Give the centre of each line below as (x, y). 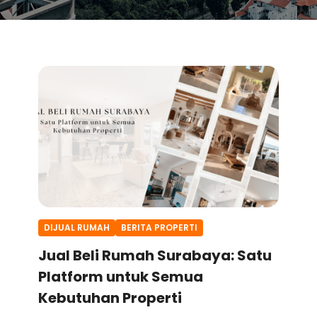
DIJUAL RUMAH (77, 227)
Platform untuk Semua (121, 276)
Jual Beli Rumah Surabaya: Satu (155, 255)
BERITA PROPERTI (160, 227)
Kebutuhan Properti (110, 298)
